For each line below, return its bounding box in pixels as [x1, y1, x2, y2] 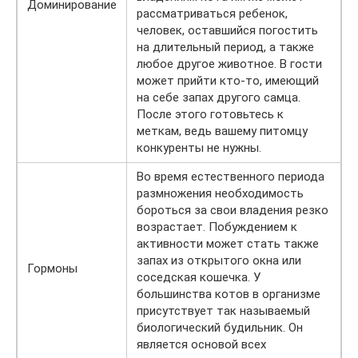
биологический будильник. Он [137, 320, 303, 336]
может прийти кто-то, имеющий [137, 74, 319, 89]
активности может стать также [137, 237, 319, 252]
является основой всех [137, 337, 266, 352]
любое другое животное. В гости [137, 57, 322, 72]
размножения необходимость [137, 186, 304, 201]
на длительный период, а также [137, 40, 314, 55]
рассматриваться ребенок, [137, 6, 288, 22]
